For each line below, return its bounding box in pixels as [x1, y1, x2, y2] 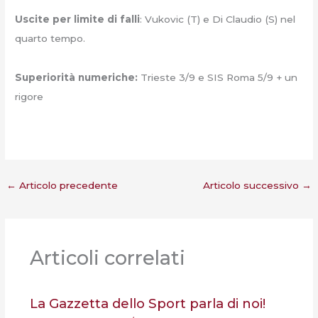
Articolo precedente [16, 180, 119, 192]
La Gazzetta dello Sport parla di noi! [29, 295, 265, 312]
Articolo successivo [202, 180, 302, 192]
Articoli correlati [29, 246, 185, 270]
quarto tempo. [15, 33, 86, 45]
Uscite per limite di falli [15, 13, 141, 26]
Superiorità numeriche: [15, 71, 138, 83]
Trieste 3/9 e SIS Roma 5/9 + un [138, 71, 298, 83]
